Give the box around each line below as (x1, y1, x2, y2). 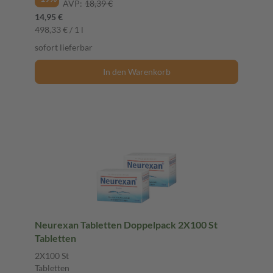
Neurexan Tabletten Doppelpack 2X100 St (35, 218, 218, 230)
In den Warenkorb (102, 66, 171, 77)
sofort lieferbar (35, 41, 93, 52)
